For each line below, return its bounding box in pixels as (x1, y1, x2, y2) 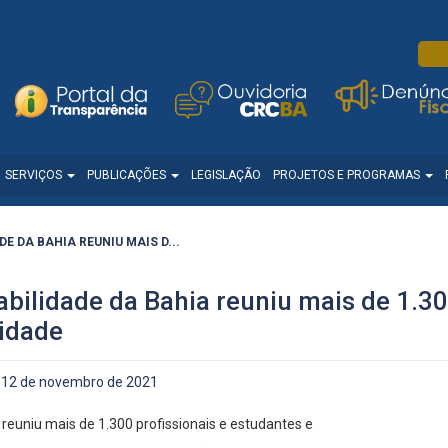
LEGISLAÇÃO (191, 168, 261, 183)
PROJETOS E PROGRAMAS (273, 168, 423, 183)
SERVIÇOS (5, 168, 65, 183)
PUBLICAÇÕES (87, 168, 169, 183)
